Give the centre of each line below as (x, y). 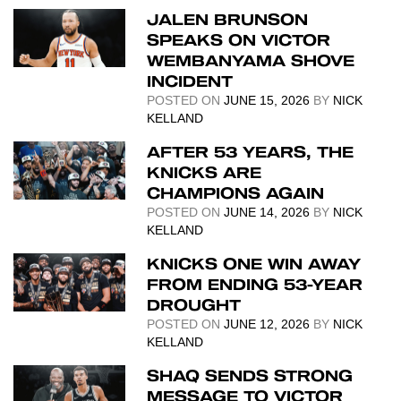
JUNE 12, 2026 (267, 324)
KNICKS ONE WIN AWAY (254, 263)
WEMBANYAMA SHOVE (251, 60)
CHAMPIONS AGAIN (236, 192)
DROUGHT (194, 304)
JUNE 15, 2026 (267, 100)
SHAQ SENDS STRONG (250, 375)
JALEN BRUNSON (228, 19)
